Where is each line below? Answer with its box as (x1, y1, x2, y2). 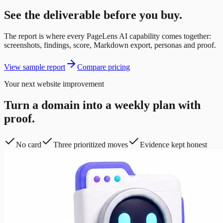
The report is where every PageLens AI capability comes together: (4, 32, 211, 40)
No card (16, 140, 41, 149)
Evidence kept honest (140, 140, 207, 149)
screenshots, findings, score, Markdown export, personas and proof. (4, 41, 216, 49)
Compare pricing (77, 63, 130, 71)
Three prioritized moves (53, 140, 128, 149)
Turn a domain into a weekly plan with (4, 98, 201, 111)
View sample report (4, 63, 65, 71)
